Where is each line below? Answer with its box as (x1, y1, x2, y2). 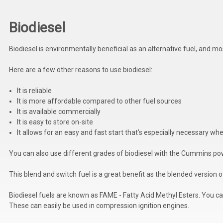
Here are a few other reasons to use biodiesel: (8, 65, 152, 74)
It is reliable (16, 86, 52, 95)
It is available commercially (16, 107, 101, 115)
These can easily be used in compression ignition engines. (8, 201, 189, 210)
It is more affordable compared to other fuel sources (16, 97, 182, 105)
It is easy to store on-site (16, 117, 93, 126)
